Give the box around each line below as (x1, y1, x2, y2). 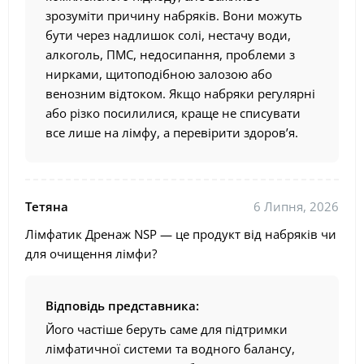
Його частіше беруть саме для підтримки (45, 321, 288, 338)
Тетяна (25, 198, 68, 215)
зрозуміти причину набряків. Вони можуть (45, 7, 302, 24)
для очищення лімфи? (25, 245, 157, 262)
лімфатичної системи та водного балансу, (45, 340, 295, 357)
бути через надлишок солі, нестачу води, (45, 27, 291, 44)
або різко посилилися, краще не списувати (45, 105, 301, 122)
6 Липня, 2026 (253, 198, 339, 215)
